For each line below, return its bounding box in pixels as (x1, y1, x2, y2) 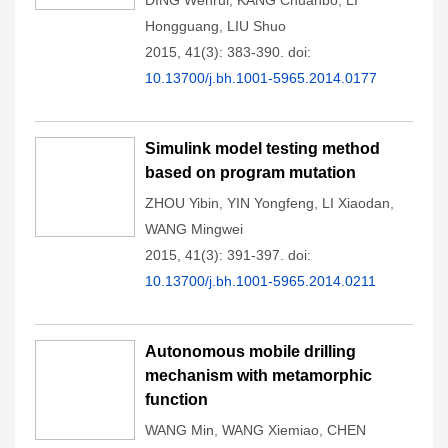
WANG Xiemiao (222, 422, 319, 438)
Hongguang (145, 18, 219, 34)
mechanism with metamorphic (145, 367, 372, 384)
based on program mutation (145, 164, 356, 181)
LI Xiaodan (322, 195, 390, 211)
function (145, 391, 208, 408)
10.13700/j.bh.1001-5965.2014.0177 (145, 70, 377, 86)
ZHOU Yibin (145, 195, 219, 211)
